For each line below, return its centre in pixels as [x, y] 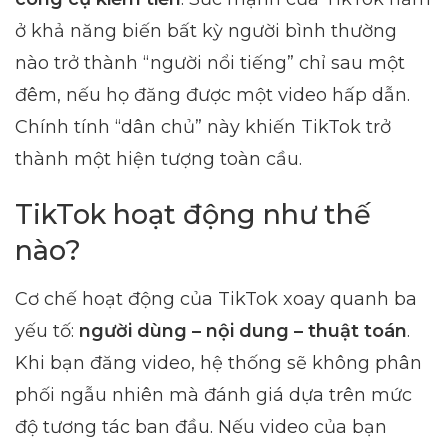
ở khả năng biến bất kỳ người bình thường [206, 30]
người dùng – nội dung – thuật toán [243, 331]
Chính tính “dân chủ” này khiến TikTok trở [203, 126]
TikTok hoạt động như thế [193, 215]
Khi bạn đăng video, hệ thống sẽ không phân [218, 363]
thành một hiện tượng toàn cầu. [158, 158]
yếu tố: [47, 331]
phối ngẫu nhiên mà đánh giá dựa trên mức [213, 395]
